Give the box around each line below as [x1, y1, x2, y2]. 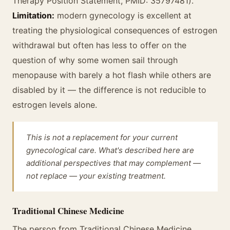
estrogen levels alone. [12, 100, 97, 110]
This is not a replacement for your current [26, 132, 178, 142]
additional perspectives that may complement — [26, 158, 201, 168]
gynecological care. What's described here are [26, 145, 194, 155]
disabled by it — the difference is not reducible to [12, 85, 206, 95]
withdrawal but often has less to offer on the [12, 40, 186, 50]
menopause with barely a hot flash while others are [12, 70, 211, 80]
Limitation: [12, 10, 54, 21]
